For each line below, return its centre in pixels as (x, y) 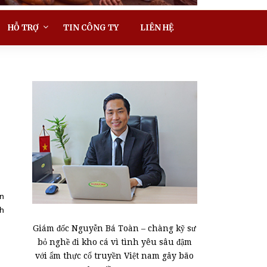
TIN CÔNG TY (91, 27)
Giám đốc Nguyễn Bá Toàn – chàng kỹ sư (115, 228)
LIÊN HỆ (157, 27)
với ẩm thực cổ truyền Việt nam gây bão (115, 255)
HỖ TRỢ (23, 27)
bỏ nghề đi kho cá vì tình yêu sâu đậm (114, 242)
